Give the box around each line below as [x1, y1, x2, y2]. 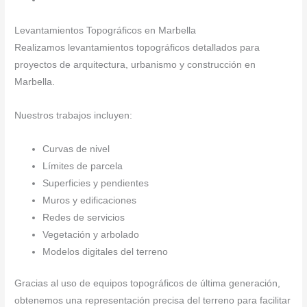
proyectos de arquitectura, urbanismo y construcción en [14, 60, 256, 71]
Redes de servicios [42, 212, 125, 223]
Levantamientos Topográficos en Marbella [14, 25, 197, 36]
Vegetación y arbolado [42, 230, 140, 241]
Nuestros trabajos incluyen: [14, 110, 133, 121]
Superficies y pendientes [42, 178, 149, 189]
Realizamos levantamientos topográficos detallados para [14, 42, 260, 53]
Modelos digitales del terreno [42, 247, 169, 258]
